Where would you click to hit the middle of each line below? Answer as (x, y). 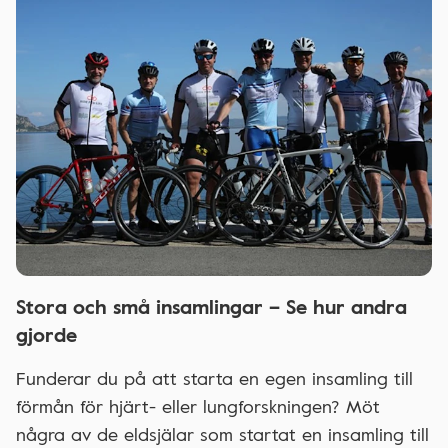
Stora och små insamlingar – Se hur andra (211, 305)
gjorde (46, 333)
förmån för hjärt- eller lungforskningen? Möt (198, 405)
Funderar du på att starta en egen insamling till (214, 377)
